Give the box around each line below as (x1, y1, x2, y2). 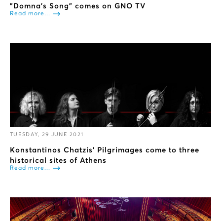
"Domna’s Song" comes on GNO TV (10, 2, 146, 10)
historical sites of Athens (10, 157, 107, 165)
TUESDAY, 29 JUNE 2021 (10, 132, 84, 138)
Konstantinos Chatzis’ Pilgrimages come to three (10, 147, 199, 154)
